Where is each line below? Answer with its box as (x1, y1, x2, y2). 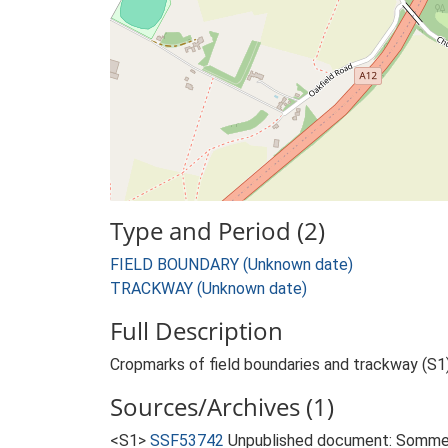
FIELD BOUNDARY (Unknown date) (110, 255, 353, 274)
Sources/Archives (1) (110, 390, 334, 423)
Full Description (110, 314, 283, 347)
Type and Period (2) (110, 214, 325, 247)
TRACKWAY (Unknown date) (110, 279, 307, 298)
